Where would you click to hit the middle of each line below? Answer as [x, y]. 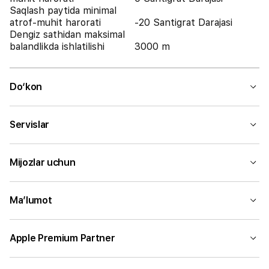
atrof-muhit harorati [55, 23]
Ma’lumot [31, 200]
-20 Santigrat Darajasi [183, 23]
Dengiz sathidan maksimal [67, 35]
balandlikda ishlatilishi [57, 47]
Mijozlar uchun [43, 162]
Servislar [30, 125]
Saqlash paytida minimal [63, 11]
